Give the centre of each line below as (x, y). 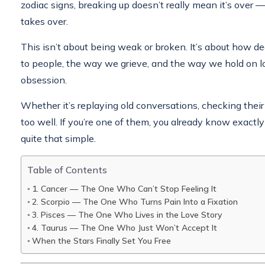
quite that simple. (58, 138)
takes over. (44, 21)
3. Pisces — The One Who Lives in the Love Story (127, 214)
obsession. (44, 80)
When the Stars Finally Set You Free (101, 240)
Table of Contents (67, 169)
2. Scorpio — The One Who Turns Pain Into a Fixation (135, 201)
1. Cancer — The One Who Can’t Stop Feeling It (124, 188)
